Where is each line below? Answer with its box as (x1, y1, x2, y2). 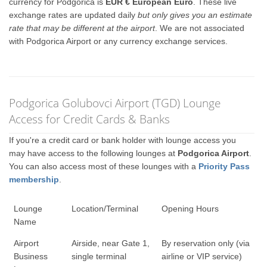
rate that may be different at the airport (9, 23, 156, 33)
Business (13, 252, 48, 261)
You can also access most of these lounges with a (9, 162, 199, 171)
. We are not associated (155, 23, 245, 33)
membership (9, 175, 60, 184)
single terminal (71, 252, 126, 261)
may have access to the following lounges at (9, 148, 178, 158)
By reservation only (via (161, 238, 250, 248)
